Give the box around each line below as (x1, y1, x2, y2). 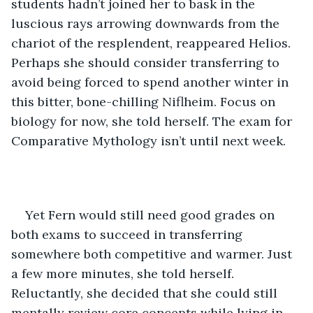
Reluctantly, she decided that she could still (11, 284, 281, 301)
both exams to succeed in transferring (11, 226, 246, 242)
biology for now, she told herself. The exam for (11, 112, 296, 129)
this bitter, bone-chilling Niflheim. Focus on (11, 93, 279, 110)
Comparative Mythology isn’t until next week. (11, 132, 286, 149)
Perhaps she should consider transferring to (11, 54, 283, 71)
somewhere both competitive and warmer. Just (11, 245, 296, 262)
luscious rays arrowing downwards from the (11, 15, 283, 31)
